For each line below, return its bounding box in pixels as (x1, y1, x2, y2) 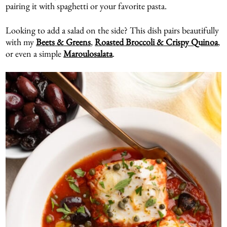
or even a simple (6, 47, 64, 59)
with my (6, 35, 36, 48)
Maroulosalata (63, 47, 113, 59)
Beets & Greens (36, 35, 91, 48)
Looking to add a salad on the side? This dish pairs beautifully (6, 24, 219, 36)
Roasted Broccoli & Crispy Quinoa (95, 35, 218, 48)
